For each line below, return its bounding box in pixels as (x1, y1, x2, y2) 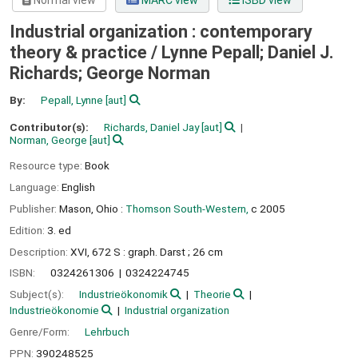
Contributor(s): (10, 120, 91, 133)
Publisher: (10, 201, 59, 215)
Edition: (10, 223, 47, 237)
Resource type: (10, 159, 85, 173)
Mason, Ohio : (59, 201, 123, 215)
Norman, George (10, 133, 87, 146)
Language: (10, 181, 62, 194)
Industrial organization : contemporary (10, 22, 312, 42)
